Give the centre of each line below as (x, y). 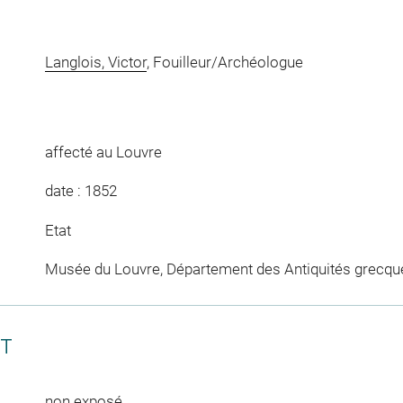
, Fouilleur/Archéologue (224, 63)
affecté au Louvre (103, 152)
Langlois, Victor (95, 63)
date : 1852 (81, 191)
